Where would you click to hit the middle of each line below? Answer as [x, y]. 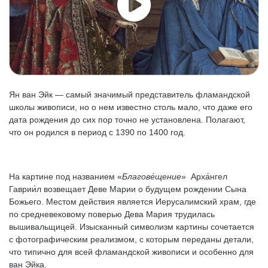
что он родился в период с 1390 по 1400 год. [97, 132]
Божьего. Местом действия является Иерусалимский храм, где [133, 202]
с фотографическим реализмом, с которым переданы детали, [131, 239]
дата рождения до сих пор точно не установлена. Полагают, [127, 120]
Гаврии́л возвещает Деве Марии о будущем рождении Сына [128, 189]
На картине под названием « [66, 176]
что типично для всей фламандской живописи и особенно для [131, 252]
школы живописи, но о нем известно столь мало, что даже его [131, 107]
